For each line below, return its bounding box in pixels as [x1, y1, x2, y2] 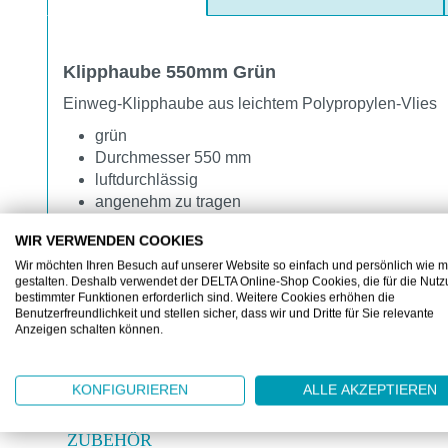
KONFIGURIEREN [72, 382, 188, 398]
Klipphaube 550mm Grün [63, 61, 276, 82]
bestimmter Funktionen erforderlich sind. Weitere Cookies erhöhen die [15, 290, 395, 305]
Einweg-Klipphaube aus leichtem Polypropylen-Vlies [63, 94, 437, 112]
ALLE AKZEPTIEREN [303, 382, 437, 398]
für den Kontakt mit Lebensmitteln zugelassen [95, 236, 417, 254]
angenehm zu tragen [95, 192, 241, 210]
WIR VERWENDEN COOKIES [15, 233, 203, 249]
